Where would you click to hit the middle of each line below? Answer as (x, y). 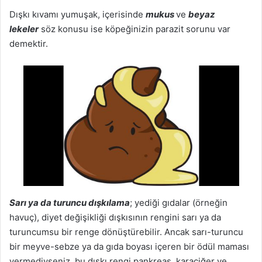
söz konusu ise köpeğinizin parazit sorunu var (135, 29)
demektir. (29, 43)
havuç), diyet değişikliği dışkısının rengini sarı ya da (115, 217)
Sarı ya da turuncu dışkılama (70, 202)
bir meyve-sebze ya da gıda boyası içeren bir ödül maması (129, 246)
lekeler (24, 29)
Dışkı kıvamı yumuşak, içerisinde (77, 14)
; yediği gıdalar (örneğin (179, 202)
